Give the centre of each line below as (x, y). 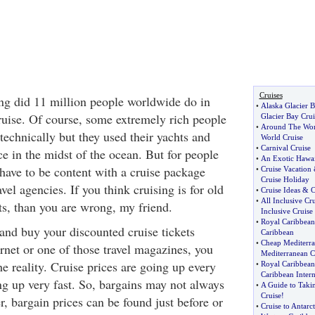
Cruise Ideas (280, 190)
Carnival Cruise (285, 148)
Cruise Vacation (286, 169)
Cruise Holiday (285, 179)
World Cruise (282, 137)
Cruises (271, 95)
